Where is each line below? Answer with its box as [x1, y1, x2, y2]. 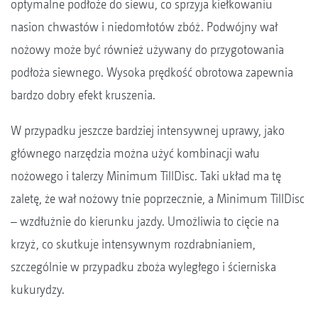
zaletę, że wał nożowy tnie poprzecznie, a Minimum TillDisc [11, 190, 305, 206]
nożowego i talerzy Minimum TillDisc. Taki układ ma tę [11, 168, 281, 183]
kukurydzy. [11, 281, 65, 297]
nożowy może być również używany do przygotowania [11, 41, 284, 57]
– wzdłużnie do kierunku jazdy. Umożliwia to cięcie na [11, 213, 279, 229]
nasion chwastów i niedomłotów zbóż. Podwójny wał [11, 18, 278, 34]
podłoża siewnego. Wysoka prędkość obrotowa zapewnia [11, 64, 293, 79]
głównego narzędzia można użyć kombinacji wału [11, 145, 260, 160]
